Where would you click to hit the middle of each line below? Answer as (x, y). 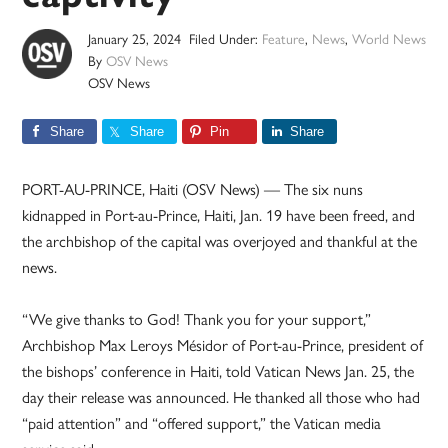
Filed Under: (225, 40)
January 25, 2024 (135, 40)
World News (388, 40)
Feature (283, 40)
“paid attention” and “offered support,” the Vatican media (202, 424)
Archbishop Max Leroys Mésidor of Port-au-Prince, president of (223, 346)
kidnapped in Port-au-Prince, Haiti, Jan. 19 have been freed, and (219, 216)
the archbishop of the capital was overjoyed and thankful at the (220, 242)
